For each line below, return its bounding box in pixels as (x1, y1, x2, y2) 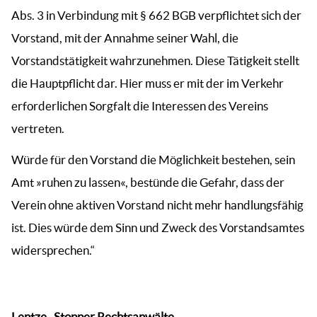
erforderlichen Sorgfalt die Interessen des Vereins (11, 99, 268, 113)
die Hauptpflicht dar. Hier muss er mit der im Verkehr (11, 76, 284, 90)
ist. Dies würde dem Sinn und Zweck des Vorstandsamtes (11, 221, 304, 234)
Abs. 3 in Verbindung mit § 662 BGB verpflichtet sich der (11, 8, 301, 22)
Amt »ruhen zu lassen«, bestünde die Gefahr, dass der (11, 175, 284, 189)
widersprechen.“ (11, 243, 95, 257)
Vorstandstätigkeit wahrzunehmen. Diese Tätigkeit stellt (11, 54, 299, 67)
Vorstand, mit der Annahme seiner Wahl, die (11, 31, 238, 45)
